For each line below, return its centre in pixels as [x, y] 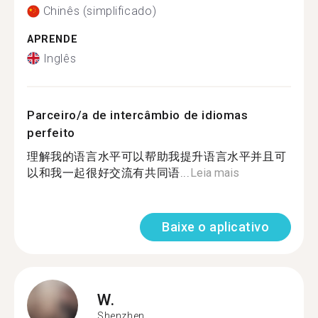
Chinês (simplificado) [100, 11]
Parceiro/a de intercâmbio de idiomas [138, 115]
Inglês [60, 58]
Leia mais [214, 172]
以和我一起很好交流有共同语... [109, 172]
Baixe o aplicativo [215, 226]
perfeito [51, 132]
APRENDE [53, 39]
